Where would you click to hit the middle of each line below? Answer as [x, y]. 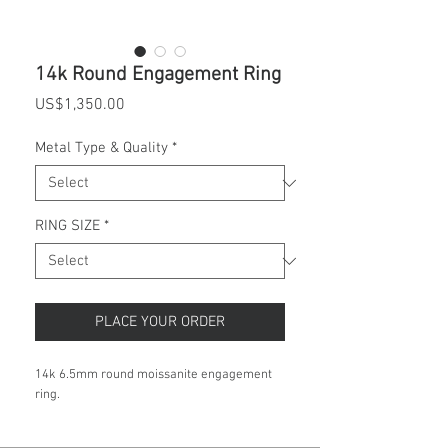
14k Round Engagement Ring [158, 75]
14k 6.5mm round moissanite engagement [153, 375]
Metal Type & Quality [101, 148]
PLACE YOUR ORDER [160, 322]
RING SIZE [67, 226]
